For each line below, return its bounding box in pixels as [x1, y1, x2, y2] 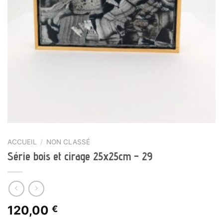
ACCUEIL [7, 137, 37, 146]
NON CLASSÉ [46, 137, 91, 146]
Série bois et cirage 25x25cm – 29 [7, 149, 152, 163]
